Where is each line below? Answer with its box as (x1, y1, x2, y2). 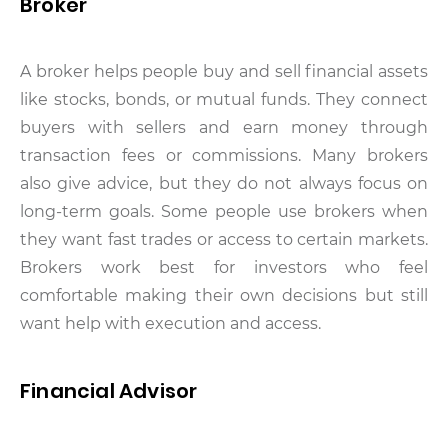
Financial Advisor (20, 376, 198, 405)
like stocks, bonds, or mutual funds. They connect (20, 89, 428, 109)
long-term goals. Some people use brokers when (20, 201, 428, 221)
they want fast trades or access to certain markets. (20, 229, 428, 249)
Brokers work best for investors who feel (20, 257, 428, 277)
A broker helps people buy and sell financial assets (20, 61, 428, 81)
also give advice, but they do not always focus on (20, 173, 428, 193)
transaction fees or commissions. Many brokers (20, 145, 428, 165)
